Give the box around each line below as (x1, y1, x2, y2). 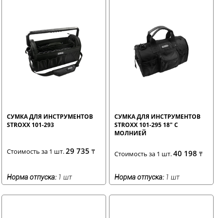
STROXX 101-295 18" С (114, 120, 179, 129)
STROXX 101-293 (7, 120, 54, 129)
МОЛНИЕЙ (114, 128, 147, 137)
